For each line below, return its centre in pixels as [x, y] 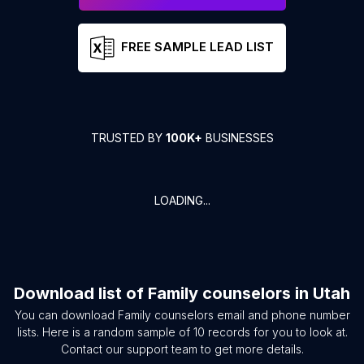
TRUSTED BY [128, 138]
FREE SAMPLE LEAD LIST [197, 47]
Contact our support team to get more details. [182, 349]
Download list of [81, 293]
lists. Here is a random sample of [105, 332]
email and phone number [282, 315]
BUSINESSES [238, 138]
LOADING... [182, 200]
